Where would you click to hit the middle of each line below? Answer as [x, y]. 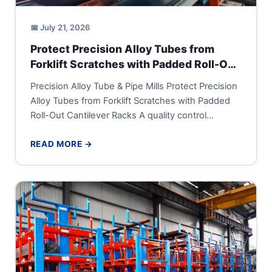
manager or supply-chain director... [103, 130]
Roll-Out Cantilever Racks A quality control [118, 115]
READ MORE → [61, 144]
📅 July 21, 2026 [60, 28]
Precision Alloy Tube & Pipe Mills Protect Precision [134, 86]
